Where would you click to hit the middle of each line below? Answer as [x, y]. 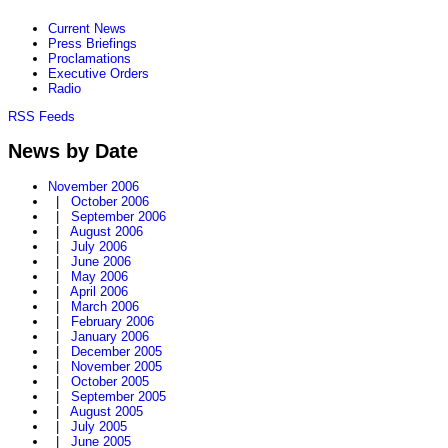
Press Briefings [92, 43]
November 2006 [93, 187]
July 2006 [99, 247]
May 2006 [99, 277]
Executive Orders [98, 73]
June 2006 [101, 262]
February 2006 [112, 322]
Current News [87, 28]
